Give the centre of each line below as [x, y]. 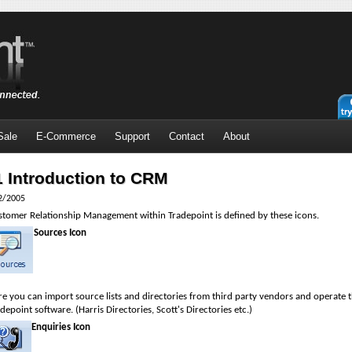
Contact [187, 136]
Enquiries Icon [61, 327]
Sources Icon [60, 233]
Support [132, 136]
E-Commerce [66, 136]
